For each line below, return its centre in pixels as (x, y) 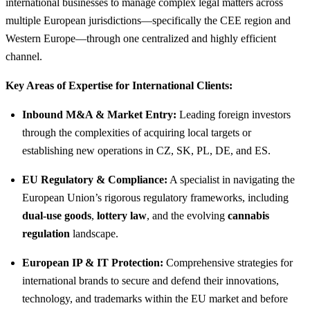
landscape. (94, 234)
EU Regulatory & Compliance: (95, 180)
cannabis (248, 216)
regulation (46, 234)
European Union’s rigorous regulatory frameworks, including (155, 198)
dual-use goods (57, 216)
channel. (24, 57)
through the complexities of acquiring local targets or (137, 133)
